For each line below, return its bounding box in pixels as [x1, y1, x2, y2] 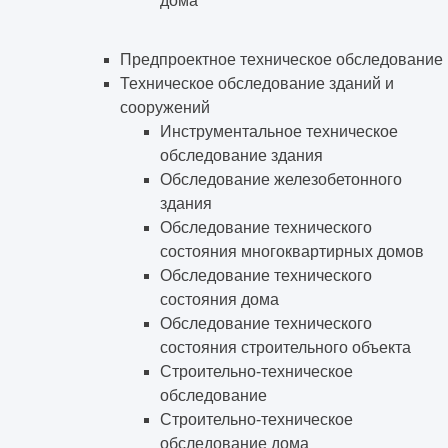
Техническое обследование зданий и [120, 74, 394, 92]
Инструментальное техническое [160, 122, 398, 140]
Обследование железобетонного [160, 170, 402, 188]
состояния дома [160, 290, 279, 308]
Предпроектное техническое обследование [120, 50, 443, 68]
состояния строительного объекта [160, 338, 411, 356]
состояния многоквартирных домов [160, 242, 424, 260]
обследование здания [160, 146, 323, 164]
